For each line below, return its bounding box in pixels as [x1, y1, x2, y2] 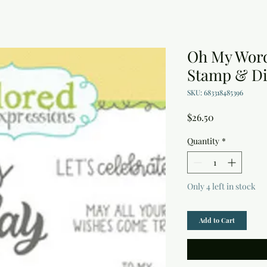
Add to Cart [199, 216, 235, 225]
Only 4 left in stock [187, 181, 256, 193]
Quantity [187, 135, 219, 147]
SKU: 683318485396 [187, 88, 243, 98]
